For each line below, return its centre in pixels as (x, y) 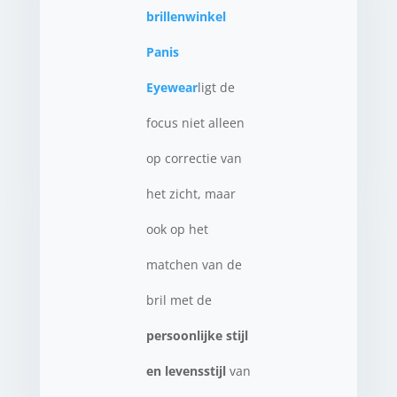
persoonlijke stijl (197, 335)
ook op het (177, 229)
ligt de (216, 87)
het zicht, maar (191, 193)
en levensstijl (186, 370)
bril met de (179, 300)
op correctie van (194, 158)
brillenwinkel (186, 16)
